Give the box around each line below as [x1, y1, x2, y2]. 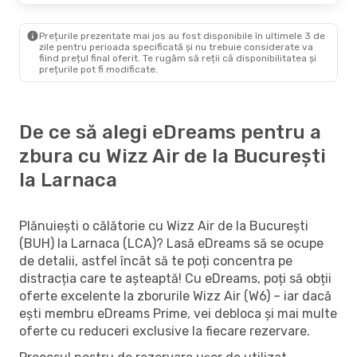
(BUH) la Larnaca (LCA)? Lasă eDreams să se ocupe [19, 235, 324, 251]
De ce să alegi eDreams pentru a [19, 120, 321, 143]
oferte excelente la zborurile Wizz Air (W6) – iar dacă [19, 288, 331, 304]
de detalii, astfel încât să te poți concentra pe [19, 253, 292, 269]
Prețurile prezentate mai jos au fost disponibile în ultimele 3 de [39, 29, 325, 41]
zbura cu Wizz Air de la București [19, 144, 326, 167]
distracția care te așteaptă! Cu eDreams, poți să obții [19, 270, 331, 286]
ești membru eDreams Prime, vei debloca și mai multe [19, 305, 337, 321]
